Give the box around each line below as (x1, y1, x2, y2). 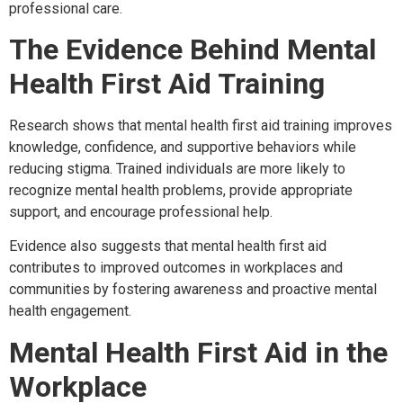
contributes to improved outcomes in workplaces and (9, 259, 343, 277)
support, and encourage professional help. (9, 203, 273, 221)
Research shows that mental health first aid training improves (9, 117, 392, 135)
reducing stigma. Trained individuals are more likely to (9, 160, 345, 178)
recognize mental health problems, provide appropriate (9, 182, 353, 200)
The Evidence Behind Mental (9, 32, 376, 67)
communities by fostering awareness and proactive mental (9, 281, 377, 299)
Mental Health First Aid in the (9, 335, 388, 370)
